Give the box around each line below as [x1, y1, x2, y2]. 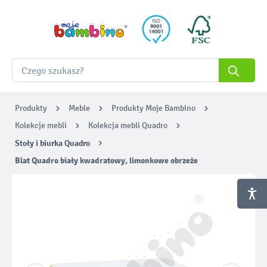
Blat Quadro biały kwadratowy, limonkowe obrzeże [15, 155, 198, 166]
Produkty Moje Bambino [111, 103, 195, 113]
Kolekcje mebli [15, 120, 67, 131]
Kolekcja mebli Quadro [88, 120, 167, 131]
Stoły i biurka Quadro [15, 138, 90, 148]
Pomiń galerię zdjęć [23, 192, 92, 202]
